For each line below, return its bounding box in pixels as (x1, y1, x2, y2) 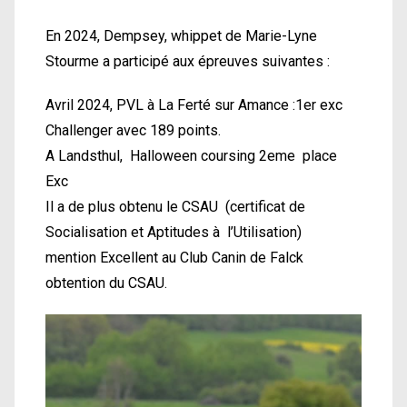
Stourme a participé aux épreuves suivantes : (45, 53, 330, 70)
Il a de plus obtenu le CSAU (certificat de (45, 198, 305, 215)
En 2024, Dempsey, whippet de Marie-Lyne (45, 27, 317, 45)
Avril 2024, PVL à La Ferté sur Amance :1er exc (45, 96, 342, 114)
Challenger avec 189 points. (45, 122, 221, 139)
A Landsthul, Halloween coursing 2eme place (45, 147, 337, 164)
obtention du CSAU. (45, 274, 167, 292)
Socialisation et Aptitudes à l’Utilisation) (45, 223, 302, 241)
